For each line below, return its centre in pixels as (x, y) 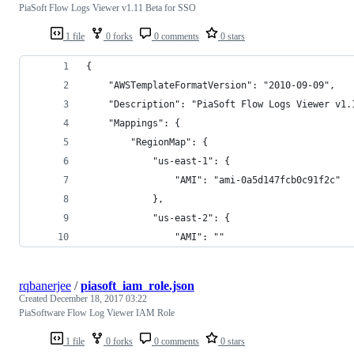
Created (34, 298)
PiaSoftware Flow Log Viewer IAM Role (97, 313)
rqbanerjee (45, 285)
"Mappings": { (133, 123)
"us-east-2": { (158, 218)
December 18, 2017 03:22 (98, 298)
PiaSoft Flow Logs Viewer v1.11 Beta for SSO (107, 8)
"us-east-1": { (158, 161)
